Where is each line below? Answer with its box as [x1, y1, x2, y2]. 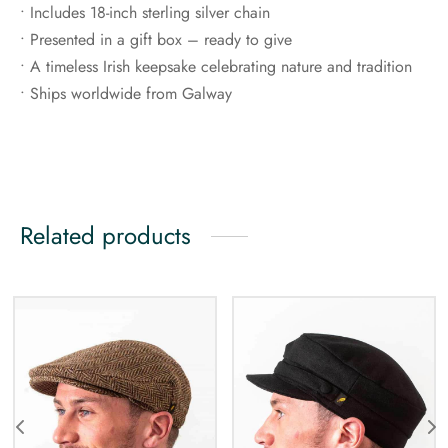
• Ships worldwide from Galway [20, 82, 232, 106]
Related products [20, 218, 191, 254]
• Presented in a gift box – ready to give [20, 28, 292, 52]
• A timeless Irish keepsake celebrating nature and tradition [20, 55, 412, 79]
